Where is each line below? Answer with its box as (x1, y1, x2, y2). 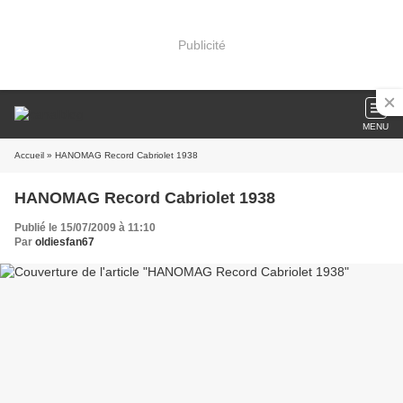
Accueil (14, 150, 44, 160)
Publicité (177, 37, 226, 52)
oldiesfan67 (35, 236, 94, 248)
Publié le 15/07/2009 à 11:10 (14, 221, 156, 234)
